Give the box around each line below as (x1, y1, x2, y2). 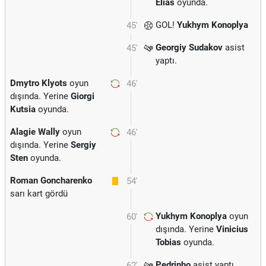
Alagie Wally (10, 126, 60, 137)
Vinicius (216, 224, 248, 235)
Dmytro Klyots (10, 78, 67, 88)
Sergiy (71, 140, 96, 150)
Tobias (156, 237, 181, 248)
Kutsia (10, 104, 36, 115)
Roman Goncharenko (10, 175, 92, 186)
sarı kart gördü (10, 188, 68, 199)
